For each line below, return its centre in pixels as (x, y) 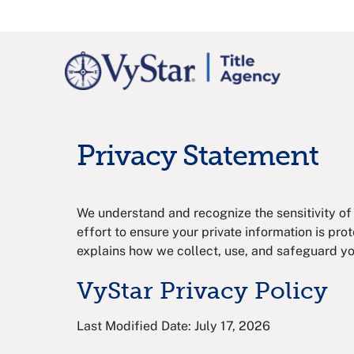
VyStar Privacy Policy (202, 291)
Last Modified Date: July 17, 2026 (173, 326)
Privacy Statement (198, 156)
